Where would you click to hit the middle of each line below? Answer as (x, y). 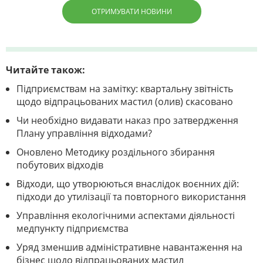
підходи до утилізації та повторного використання (131, 197)
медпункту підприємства (73, 229)
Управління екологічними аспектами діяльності (126, 216)
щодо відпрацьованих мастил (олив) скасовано (125, 102)
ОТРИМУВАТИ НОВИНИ (131, 12)
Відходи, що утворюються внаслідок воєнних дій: (128, 184)
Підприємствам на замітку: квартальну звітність (125, 89)
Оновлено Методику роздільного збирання (116, 152)
